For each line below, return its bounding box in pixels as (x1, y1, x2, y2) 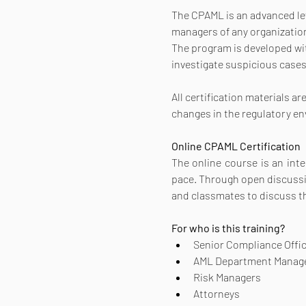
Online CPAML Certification (171, 139, 303, 152)
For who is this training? (171, 221, 285, 234)
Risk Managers (193, 270, 261, 283)
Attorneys (193, 286, 240, 300)
